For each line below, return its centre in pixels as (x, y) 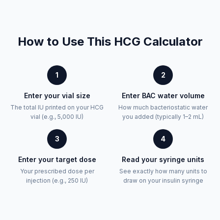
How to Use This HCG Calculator (110, 41)
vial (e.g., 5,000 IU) (57, 116)
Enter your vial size (57, 95)
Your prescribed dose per (57, 171)
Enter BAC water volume (163, 95)
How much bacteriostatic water (163, 107)
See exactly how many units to (163, 171)
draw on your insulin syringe (163, 180)
